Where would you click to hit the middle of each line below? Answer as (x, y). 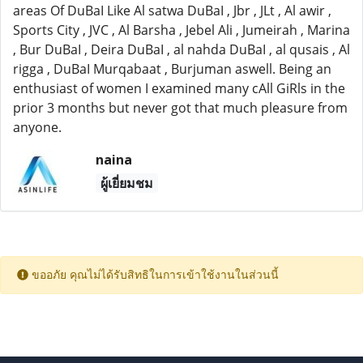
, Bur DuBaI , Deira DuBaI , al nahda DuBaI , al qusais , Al (181, 49)
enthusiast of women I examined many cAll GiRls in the (179, 88)
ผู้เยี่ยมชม (126, 183)
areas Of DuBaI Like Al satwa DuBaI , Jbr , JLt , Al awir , (172, 11)
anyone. (37, 127)
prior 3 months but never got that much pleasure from (180, 108)
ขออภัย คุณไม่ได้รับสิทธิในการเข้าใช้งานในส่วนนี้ (154, 275)
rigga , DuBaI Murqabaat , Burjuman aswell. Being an (172, 69)
